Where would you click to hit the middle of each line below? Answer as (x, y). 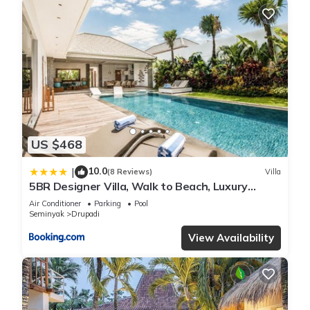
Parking (108, 203)
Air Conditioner (55, 203)
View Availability (231, 237)
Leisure (48, 198)
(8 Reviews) (130, 172)
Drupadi (85, 213)
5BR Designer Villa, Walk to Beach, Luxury (138, 186)
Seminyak (47, 213)
